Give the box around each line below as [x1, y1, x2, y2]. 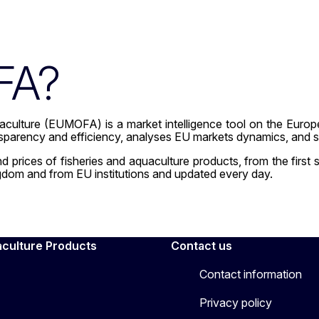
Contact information [199, 266, 302, 281]
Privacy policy [199, 295, 272, 310]
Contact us [171, 238, 232, 253]
